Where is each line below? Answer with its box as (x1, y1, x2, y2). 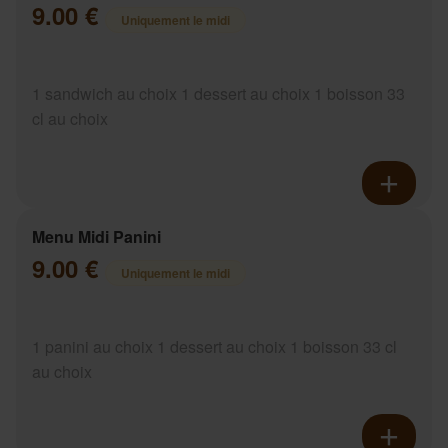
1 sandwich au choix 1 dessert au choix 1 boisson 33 (32, 82, 405, 106)
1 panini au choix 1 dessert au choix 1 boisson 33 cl (32, 335, 397, 359)
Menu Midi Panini (32, 225, 161, 249)
